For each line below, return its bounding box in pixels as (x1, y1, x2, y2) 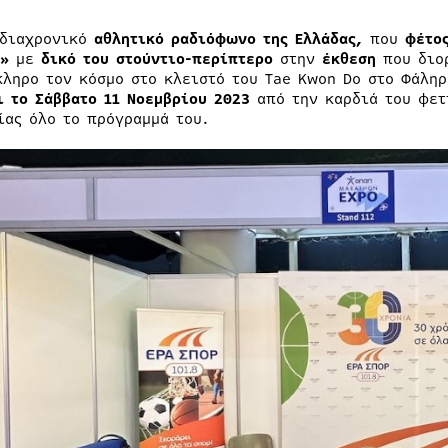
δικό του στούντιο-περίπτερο (40, 48, 273, 71)
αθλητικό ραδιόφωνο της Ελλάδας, (93, 28, 370, 51)
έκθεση (321, 48, 376, 71)
